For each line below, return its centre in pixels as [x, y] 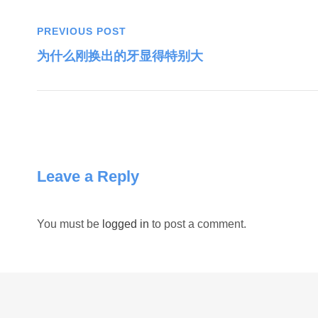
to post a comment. [198, 224]
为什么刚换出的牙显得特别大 [120, 56]
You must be [70, 224]
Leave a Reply [88, 176]
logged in [126, 224]
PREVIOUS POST [82, 31]
